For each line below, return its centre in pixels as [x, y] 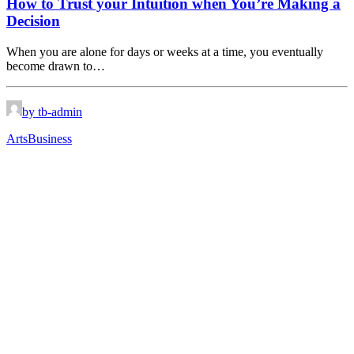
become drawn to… [56, 66]
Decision [33, 21]
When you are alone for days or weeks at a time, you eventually [165, 51]
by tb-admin [52, 111]
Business [50, 138]
